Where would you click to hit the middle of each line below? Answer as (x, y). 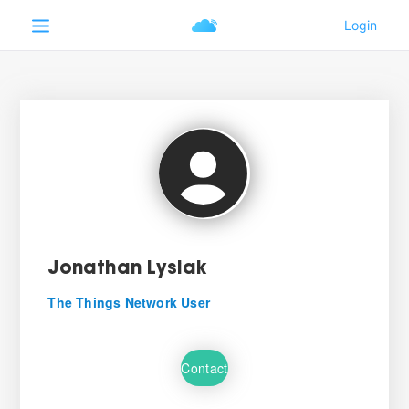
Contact (204, 367)
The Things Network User (129, 302)
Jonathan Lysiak (127, 269)
